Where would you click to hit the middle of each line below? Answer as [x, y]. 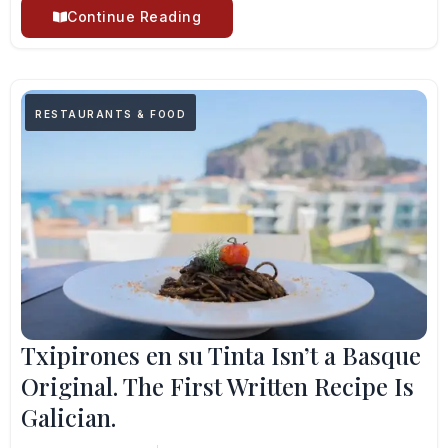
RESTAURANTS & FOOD [110, 114]
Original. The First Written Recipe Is [217, 386]
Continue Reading [134, 16]
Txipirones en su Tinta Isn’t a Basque [221, 355]
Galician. [68, 417]
